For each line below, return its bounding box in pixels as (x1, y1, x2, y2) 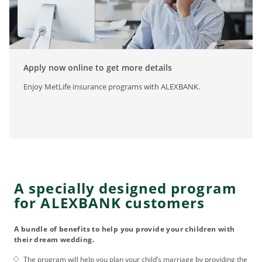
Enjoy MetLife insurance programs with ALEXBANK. (23, 81, 200, 92)
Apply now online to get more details (23, 61, 172, 73)
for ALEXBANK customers (14, 192, 205, 212)
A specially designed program (14, 178, 237, 198)
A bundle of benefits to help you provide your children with (14, 223, 235, 234)
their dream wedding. (14, 234, 94, 244)
